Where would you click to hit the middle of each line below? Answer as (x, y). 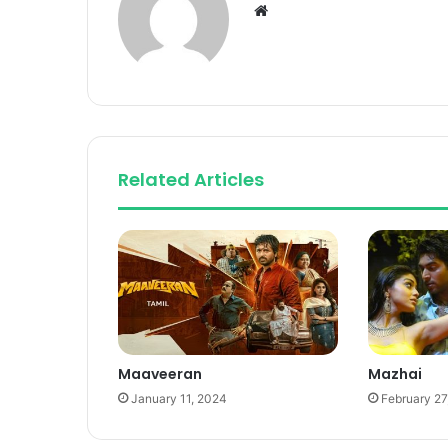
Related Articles (191, 180)
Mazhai (394, 373)
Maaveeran (160, 373)
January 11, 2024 (179, 398)
